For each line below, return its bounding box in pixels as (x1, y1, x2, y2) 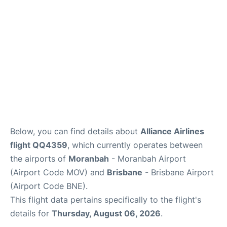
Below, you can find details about (10, 126, 140, 136)
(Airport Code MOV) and (10, 167, 107, 177)
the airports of (10, 153, 68, 164)
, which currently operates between (67, 139, 203, 150)
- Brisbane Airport (142, 167, 214, 177)
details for (10, 208, 52, 218)
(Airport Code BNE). (10, 180, 88, 191)
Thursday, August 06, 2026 (52, 208, 161, 218)
